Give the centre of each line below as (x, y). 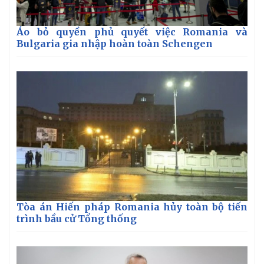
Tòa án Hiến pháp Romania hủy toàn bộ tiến (132, 207)
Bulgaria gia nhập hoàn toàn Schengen (115, 43)
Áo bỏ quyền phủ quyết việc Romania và (132, 32)
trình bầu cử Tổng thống (77, 219)
